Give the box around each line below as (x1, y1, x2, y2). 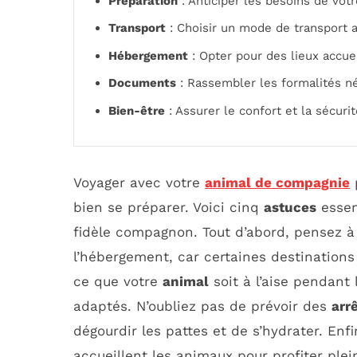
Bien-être (108, 103, 165, 118)
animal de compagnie (205, 175, 350, 191)
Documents (108, 76, 176, 91)
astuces (264, 199, 316, 216)
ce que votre (73, 273, 163, 290)
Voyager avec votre (73, 175, 205, 191)
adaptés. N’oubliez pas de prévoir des (73, 298, 331, 315)
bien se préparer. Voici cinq (73, 199, 264, 216)
